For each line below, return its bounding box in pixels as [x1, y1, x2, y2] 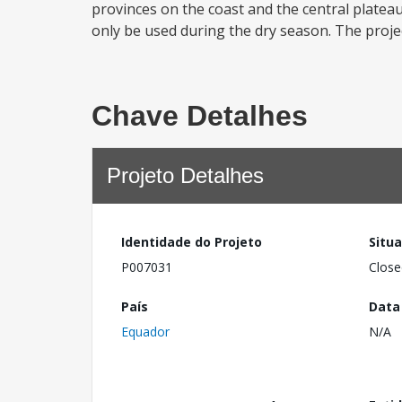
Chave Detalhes [92, 100, 308, 132]
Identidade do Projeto [121, 233, 262, 250]
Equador [121, 322, 170, 340]
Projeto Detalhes [107, 163, 264, 188]
